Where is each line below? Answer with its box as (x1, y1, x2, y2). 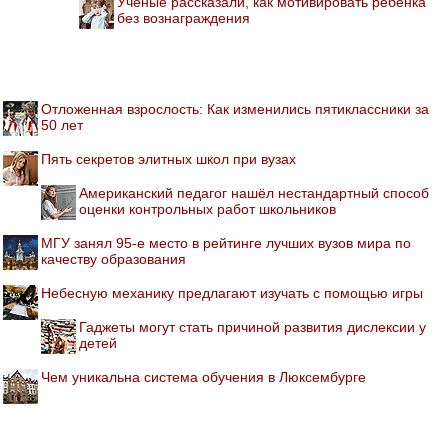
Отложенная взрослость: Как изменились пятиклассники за (41, 100, 429, 117)
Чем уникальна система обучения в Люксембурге (41, 368, 366, 385)
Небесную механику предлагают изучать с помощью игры (41, 284, 423, 301)
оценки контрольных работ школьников (79, 200, 336, 217)
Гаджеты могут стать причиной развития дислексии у (79, 318, 426, 335)
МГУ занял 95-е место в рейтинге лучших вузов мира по (41, 234, 411, 251)
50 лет (41, 116, 83, 133)
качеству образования (41, 250, 186, 267)
